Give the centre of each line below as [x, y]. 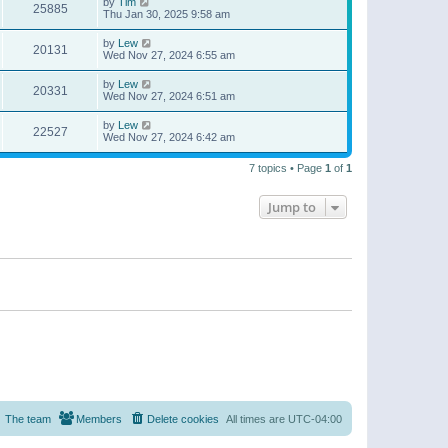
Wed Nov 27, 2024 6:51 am [169, 96]
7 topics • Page [287, 168]
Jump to [292, 207]
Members [99, 418]
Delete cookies [183, 418]
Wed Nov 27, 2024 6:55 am [169, 55]
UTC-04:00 [315, 418]
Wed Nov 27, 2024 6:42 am [169, 137]
